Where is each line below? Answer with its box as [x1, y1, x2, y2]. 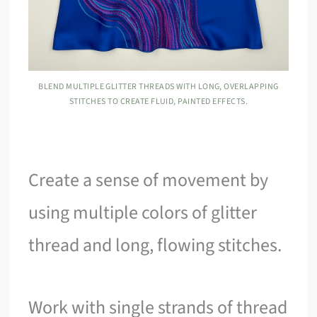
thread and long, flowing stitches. [28, 232, 282, 259]
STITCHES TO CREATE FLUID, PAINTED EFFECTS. [69, 96, 248, 108]
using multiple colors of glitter [28, 200, 258, 226]
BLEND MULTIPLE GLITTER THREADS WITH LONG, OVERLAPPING [38, 81, 279, 93]
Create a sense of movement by [28, 167, 269, 194]
